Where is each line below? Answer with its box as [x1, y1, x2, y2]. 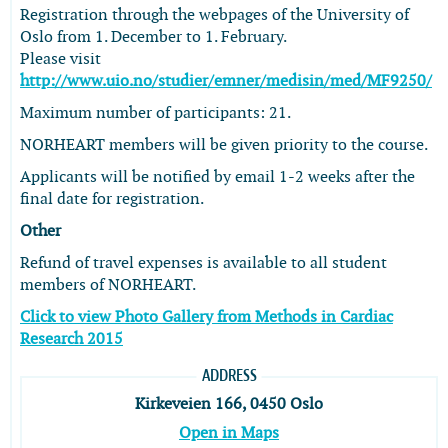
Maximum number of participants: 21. [20, 104, 291, 123]
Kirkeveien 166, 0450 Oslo [135, 395, 323, 414]
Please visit [20, 50, 101, 69]
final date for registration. [20, 190, 204, 209]
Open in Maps [179, 424, 279, 443]
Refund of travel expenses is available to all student [20, 254, 387, 273]
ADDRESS [201, 365, 257, 386]
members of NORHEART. [20, 276, 196, 295]
